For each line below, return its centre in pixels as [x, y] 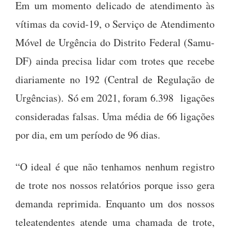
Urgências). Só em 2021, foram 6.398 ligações [115, 98]
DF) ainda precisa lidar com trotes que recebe [115, 61]
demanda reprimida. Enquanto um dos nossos [115, 203]
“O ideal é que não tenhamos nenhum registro [115, 166]
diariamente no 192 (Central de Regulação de [115, 79]
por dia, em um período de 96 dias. [88, 135]
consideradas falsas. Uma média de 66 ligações [115, 116]
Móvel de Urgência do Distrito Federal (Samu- [115, 42]
